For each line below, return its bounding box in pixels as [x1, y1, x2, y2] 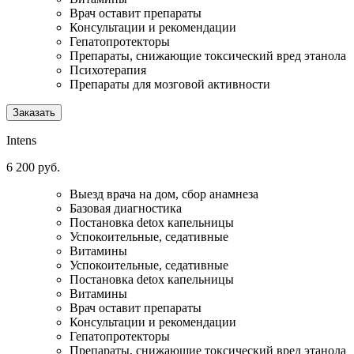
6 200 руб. [6, 160, 60, 175]
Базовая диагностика [70, 201, 182, 216]
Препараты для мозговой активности [70, 77, 270, 92]
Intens [6, 134, 36, 148]
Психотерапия [70, 63, 146, 77]
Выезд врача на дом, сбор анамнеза [70, 187, 258, 201]
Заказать [13, 107, 55, 119]
